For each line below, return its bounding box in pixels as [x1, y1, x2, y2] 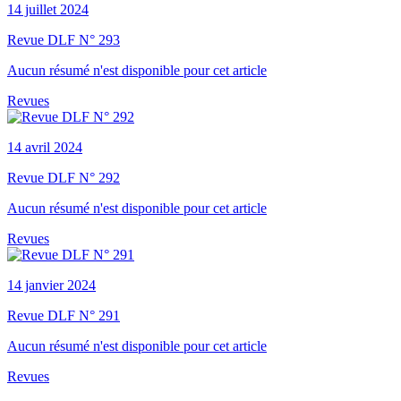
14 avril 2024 [7, 139, 82, 155]
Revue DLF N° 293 [7, 31, 120, 47]
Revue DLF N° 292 [7, 169, 120, 185]
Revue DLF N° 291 [7, 307, 120, 323]
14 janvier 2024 [7, 277, 96, 293]
